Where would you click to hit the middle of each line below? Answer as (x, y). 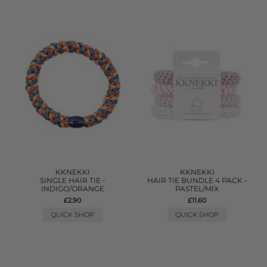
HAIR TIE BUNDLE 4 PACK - (197, 180)
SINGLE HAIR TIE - (72, 180)
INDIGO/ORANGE (72, 189)
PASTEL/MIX (197, 189)
